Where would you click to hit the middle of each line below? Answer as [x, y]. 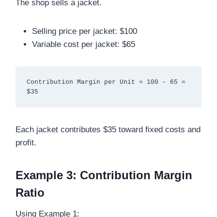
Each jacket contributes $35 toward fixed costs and [108, 130]
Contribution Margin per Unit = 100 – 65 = [106, 82]
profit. [26, 143]
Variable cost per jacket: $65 [84, 45]
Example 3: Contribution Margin [104, 175]
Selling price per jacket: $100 [85, 31]
